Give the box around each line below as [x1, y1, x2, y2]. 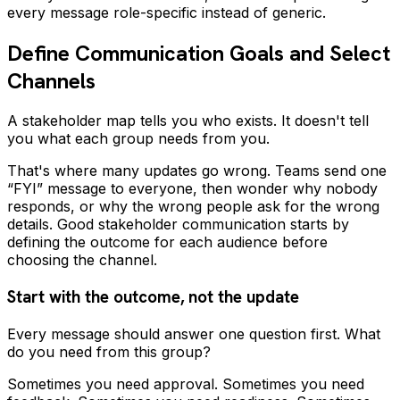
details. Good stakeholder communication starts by [7, 215, 349, 234]
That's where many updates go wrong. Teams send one [7, 162, 387, 180]
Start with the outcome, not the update [7, 286, 299, 309]
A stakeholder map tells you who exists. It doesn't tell [7, 112, 369, 130]
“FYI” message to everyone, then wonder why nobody [7, 179, 378, 198]
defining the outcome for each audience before [7, 233, 328, 252]
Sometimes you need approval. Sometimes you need [7, 374, 364, 393]
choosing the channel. [7, 251, 157, 270]
